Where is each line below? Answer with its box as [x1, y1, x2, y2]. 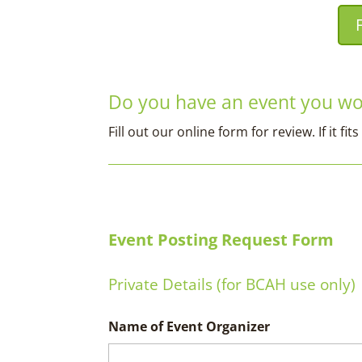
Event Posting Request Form [108, 229, 335, 250]
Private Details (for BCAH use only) [108, 274, 356, 295]
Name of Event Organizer [108, 318, 271, 335]
